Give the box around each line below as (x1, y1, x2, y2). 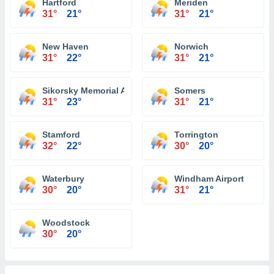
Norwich (174, 42, 209, 51)
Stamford (42, 130, 80, 139)
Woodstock (42, 218, 90, 228)
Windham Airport (174, 174, 244, 183)
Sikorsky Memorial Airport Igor (42, 86, 168, 95)
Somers (174, 86, 206, 95)
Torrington (174, 130, 218, 139)
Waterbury (42, 174, 84, 183)
